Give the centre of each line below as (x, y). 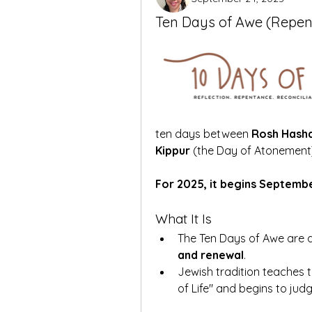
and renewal (211, 255)
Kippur (173, 150)
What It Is (184, 219)
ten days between (203, 134)
